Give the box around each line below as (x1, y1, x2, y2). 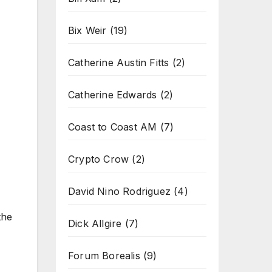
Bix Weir (68, 24, 107, 36)
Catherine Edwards (68, 89, 157, 101)
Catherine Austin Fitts (68, 56, 169, 69)
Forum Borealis (68, 250, 140, 262)
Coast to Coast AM (68, 121, 157, 133)
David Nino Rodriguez (68, 185, 171, 197)
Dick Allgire (68, 217, 122, 229)
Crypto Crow (68, 153, 129, 165)
